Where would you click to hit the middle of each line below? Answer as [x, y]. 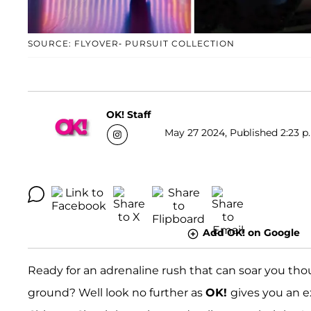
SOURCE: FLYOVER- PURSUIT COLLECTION [131, 44]
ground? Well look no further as [117, 292]
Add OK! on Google [251, 233]
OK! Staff [128, 114]
